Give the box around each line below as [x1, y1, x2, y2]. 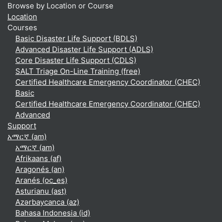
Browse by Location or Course [7, 1, 113, 10]
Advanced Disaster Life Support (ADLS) [15, 45, 153, 54]
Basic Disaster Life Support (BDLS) [15, 34, 137, 43]
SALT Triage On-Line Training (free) [15, 66, 140, 76]
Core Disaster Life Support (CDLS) [15, 55, 136, 65]
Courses [7, 23, 37, 32]
